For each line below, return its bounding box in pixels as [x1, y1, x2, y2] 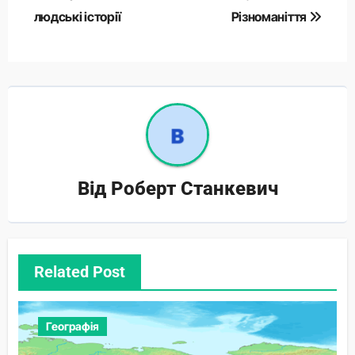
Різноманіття [231, 9, 309, 25]
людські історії [33, 9, 121, 25]
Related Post [33, 261, 125, 281]
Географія [45, 319, 99, 333]
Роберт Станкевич [110, 177, 278, 200]
